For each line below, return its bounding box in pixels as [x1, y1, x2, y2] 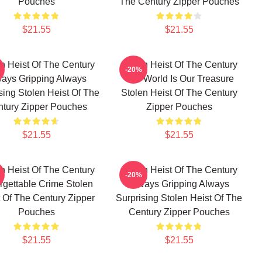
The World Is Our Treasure [124, 74, 234, 84]
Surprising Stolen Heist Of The [116, 193, 242, 203]
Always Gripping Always [129, 179, 229, 189]
